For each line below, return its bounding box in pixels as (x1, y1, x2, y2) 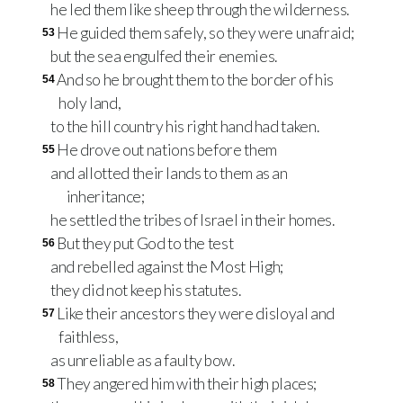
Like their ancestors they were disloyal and (57, 304, 336, 324)
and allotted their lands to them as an (50, 164, 288, 184)
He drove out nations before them (57, 140, 277, 160)
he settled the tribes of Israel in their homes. (50, 210, 335, 230)
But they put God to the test (57, 234, 234, 254)
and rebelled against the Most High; (50, 257, 283, 277)
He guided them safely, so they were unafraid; (57, 23, 354, 43)
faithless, (58, 327, 119, 347)
